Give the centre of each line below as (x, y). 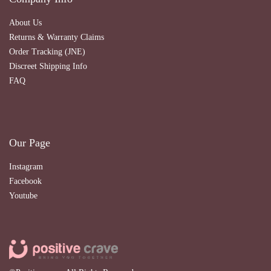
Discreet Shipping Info (48, 66)
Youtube (23, 196)
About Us (25, 23)
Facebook (25, 181)
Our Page (30, 143)
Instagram (26, 167)
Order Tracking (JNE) (47, 52)
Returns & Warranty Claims (57, 37)
